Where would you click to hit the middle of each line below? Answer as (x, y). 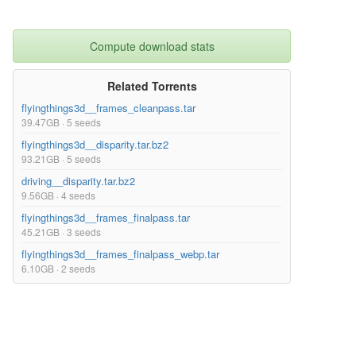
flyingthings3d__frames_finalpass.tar (106, 218)
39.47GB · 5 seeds (61, 122)
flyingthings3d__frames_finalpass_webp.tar (120, 254)
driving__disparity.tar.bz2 (78, 181)
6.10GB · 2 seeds (58, 269)
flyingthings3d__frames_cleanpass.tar (108, 108)
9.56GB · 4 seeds (58, 195)
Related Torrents (152, 86)
